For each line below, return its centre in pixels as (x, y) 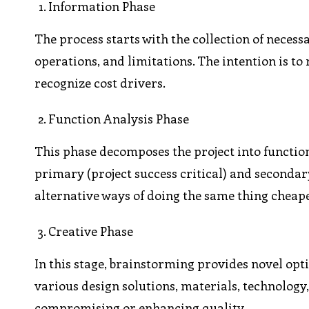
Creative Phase (91, 231)
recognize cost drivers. (100, 83)
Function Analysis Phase (119, 119)
